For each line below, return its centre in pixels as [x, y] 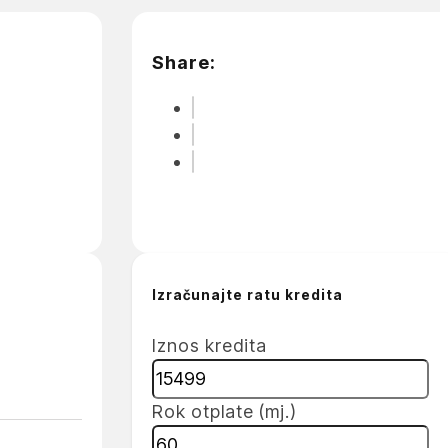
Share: [183, 62]
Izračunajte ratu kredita [247, 294]
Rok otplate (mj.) [224, 411]
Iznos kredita [209, 345]
